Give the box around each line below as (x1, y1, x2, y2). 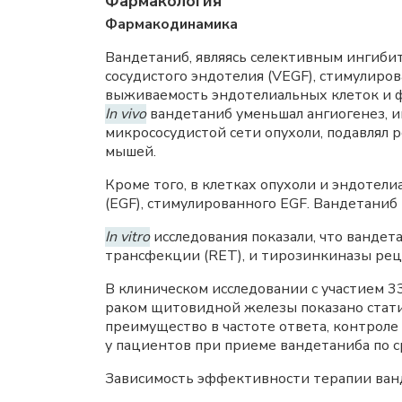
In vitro (105, 227, 150, 247)
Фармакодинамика (105, 14, 238, 34)
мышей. (105, 142, 156, 162)
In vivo (105, 104, 146, 124)
